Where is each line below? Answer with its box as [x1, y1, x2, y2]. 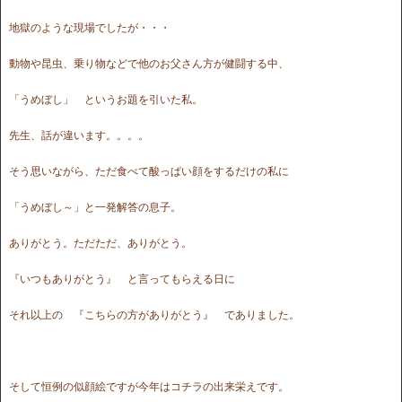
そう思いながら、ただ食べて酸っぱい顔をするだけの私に [9, 164, 289, 178]
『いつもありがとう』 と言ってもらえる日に [9, 272, 235, 285]
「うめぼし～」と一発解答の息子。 [9, 200, 181, 214]
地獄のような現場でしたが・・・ [9, 21, 170, 34]
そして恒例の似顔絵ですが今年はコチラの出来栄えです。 [9, 380, 289, 393]
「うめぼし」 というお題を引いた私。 [9, 92, 203, 106]
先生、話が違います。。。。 [9, 128, 149, 142]
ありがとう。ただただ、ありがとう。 [9, 236, 192, 249]
